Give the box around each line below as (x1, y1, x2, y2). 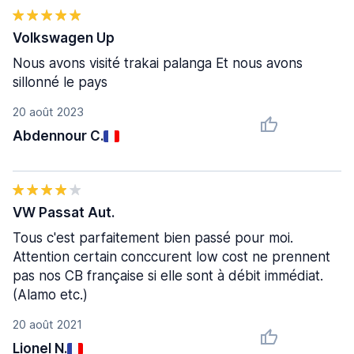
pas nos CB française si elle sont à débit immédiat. (13, 268, 323, 284)
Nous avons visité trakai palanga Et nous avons (13, 55, 303, 71)
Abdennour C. (13, 128, 104, 144)
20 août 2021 (13, 317, 82, 332)
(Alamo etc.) (13, 287, 88, 303)
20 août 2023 (13, 104, 84, 119)
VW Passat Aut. (13, 205, 115, 220)
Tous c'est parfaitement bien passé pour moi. (13, 230, 293, 246)
